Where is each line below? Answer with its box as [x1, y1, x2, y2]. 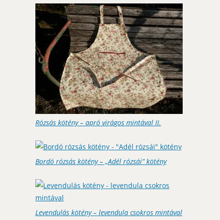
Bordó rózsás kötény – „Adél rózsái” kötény [35, 156, 166, 166]
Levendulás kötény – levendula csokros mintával [35, 207, 182, 217]
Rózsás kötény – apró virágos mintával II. [35, 117, 161, 127]
